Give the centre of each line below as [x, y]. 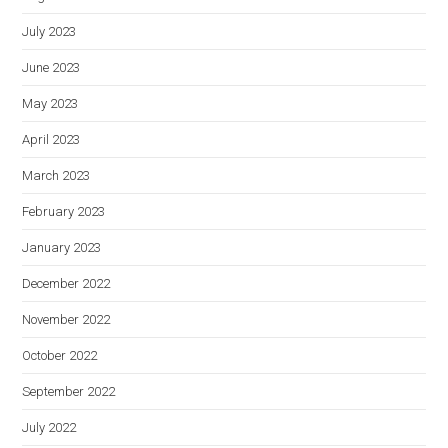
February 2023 [64, 211]
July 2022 [49, 427]
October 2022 [60, 355]
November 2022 [66, 319]
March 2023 [56, 175]
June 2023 [51, 67]
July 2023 [49, 31]
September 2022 [69, 391]
